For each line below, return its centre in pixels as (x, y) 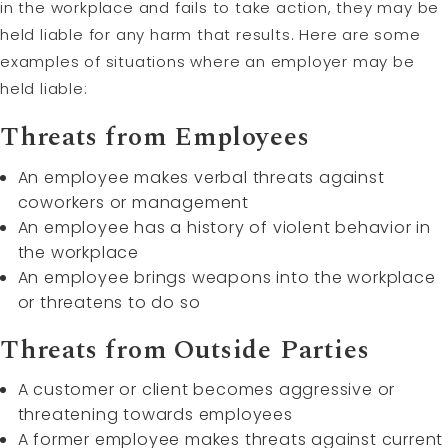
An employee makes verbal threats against (201, 177)
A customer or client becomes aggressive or (206, 390)
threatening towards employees (155, 415)
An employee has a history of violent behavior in (224, 227)
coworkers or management (133, 202)
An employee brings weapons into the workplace (226, 277)
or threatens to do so (109, 302)
